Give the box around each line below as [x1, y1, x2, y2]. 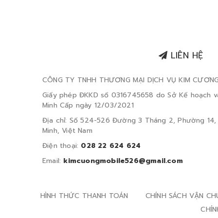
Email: [42, 156, 61, 166]
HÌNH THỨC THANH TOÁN [40, 191, 128, 201]
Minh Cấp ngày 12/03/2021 [42, 100, 134, 110]
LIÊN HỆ [167, 49, 203, 62]
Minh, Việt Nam [42, 126, 92, 136]
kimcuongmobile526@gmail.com [63, 156, 183, 166]
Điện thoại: [42, 141, 79, 151]
